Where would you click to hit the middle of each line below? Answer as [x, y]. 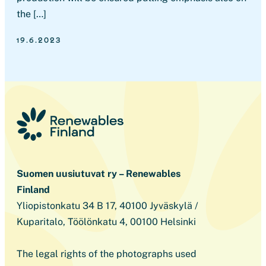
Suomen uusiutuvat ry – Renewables [99, 174]
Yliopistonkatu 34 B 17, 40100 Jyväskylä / [107, 206]
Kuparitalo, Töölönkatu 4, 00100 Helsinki [106, 222]
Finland [33, 190]
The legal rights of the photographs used [107, 254]
